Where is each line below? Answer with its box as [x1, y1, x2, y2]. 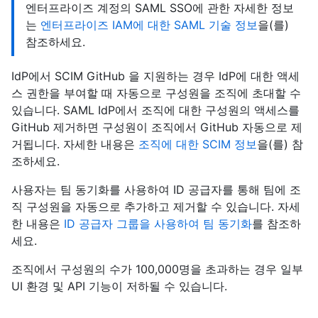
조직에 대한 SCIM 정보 [138, 136, 257, 151]
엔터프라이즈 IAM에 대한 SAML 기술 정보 [40, 17, 258, 32]
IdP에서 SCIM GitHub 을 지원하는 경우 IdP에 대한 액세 [11, 68, 300, 83]
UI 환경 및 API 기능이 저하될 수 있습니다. [11, 278, 227, 293]
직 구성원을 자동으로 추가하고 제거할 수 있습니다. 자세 [11, 199, 300, 214]
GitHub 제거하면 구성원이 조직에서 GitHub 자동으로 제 [11, 119, 302, 134]
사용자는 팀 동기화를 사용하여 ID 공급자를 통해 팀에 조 [11, 182, 301, 197]
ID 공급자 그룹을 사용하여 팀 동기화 [64, 216, 252, 231]
